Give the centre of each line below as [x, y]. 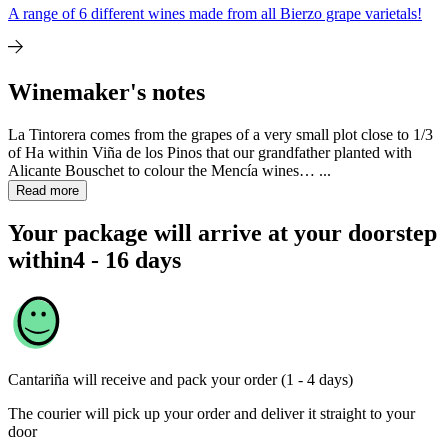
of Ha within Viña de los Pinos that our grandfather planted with [210, 152]
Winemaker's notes [106, 91]
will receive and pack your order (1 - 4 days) [213, 380]
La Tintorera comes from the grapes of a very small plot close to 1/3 [220, 134]
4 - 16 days [127, 260]
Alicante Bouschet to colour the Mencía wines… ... [169, 170]
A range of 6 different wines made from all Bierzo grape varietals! [215, 13]
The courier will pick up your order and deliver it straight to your [211, 414]
